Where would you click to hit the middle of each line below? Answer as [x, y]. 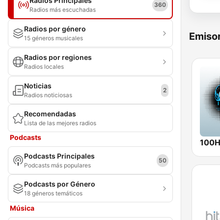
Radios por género [55, 29]
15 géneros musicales [54, 38]
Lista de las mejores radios [60, 123]
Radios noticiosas [48, 95]
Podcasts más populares [57, 165]
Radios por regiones [58, 57]
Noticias [38, 86]
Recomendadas [50, 114]
